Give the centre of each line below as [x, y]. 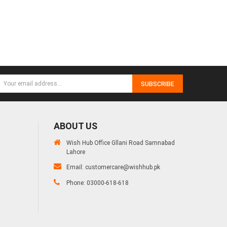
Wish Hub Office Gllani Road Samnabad [121, 143]
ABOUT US [75, 126]
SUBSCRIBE [158, 84]
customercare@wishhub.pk [123, 167]
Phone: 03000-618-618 [98, 183]
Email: [76, 167]
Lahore [76, 152]
